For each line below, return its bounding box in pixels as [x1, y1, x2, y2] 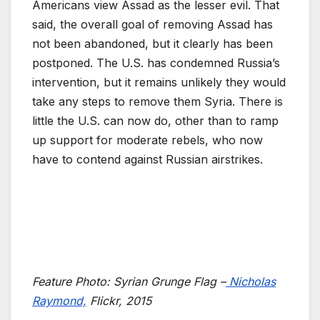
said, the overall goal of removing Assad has [32, 16, 273, 31]
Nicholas [226, 274, 276, 289]
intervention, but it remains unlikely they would [32, 74, 286, 89]
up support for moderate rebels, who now [32, 132, 263, 147]
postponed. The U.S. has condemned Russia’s [32, 55, 280, 70]
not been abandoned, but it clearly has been [32, 36, 273, 51]
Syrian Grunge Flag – [114, 274, 226, 289]
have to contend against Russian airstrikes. [32, 151, 263, 166]
